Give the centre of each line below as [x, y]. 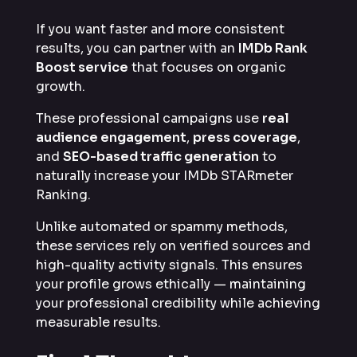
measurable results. [98, 322]
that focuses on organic [207, 67]
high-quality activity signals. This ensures [169, 265]
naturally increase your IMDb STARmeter [165, 175]
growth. [61, 86]
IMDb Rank [273, 48]
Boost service [82, 67]
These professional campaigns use [149, 118]
